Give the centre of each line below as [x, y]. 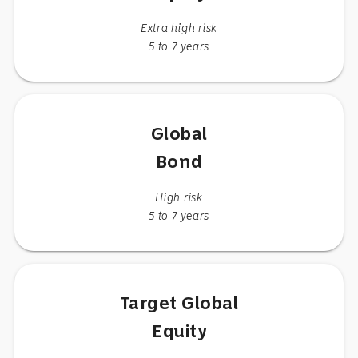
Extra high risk [179, 28]
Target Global [179, 303]
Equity [179, 331]
